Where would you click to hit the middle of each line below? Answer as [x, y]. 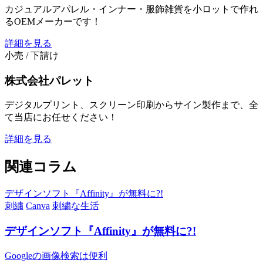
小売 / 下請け [32, 55]
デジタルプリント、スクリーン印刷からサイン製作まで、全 [131, 105]
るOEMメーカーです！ [53, 21]
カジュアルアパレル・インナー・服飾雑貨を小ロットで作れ [131, 9]
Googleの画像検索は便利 [56, 255]
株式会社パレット [49, 80]
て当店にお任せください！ [61, 117]
